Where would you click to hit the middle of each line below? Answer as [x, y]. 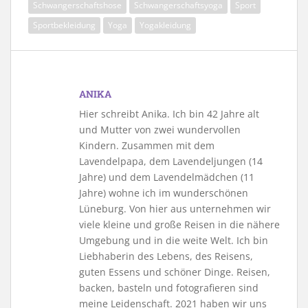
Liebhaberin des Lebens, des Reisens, [166, 256]
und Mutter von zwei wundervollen [160, 129]
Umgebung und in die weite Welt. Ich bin [174, 240]
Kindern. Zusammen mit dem [147, 145]
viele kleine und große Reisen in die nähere [179, 224]
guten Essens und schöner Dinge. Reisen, [175, 272]
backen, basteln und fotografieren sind [169, 287]
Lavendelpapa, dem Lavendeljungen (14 [171, 161]
